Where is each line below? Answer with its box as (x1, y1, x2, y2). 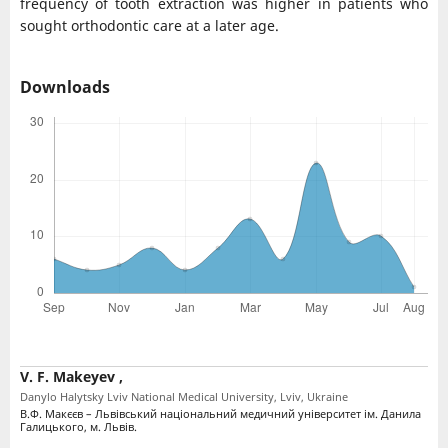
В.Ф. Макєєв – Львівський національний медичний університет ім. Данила (19, 406, 421, 422)
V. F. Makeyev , (19, 367, 123, 387)
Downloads (19, 76, 110, 98)
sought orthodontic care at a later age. (19, 15, 279, 35)
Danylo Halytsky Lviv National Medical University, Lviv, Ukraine (19, 389, 348, 405)
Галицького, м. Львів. (19, 419, 137, 435)
